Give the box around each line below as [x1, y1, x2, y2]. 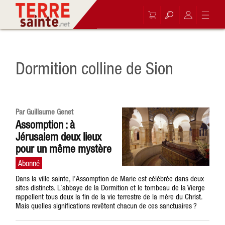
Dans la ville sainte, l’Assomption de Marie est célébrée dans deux [16, 174, 204, 183]
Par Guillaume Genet [16, 107, 74, 116]
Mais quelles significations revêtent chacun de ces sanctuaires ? [16, 201, 197, 210]
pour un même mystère [16, 142, 112, 155]
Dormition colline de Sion [16, 58, 174, 78]
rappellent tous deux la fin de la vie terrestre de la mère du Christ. [16, 192, 203, 201]
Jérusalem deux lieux [16, 130, 102, 143]
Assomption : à [16, 118, 75, 131]
